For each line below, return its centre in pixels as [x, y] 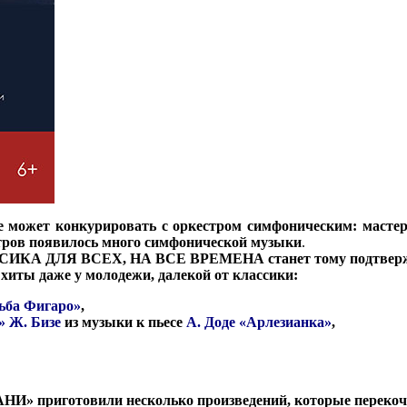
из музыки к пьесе [124, 322]
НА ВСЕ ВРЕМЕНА [199, 258]
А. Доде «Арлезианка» [259, 322]
